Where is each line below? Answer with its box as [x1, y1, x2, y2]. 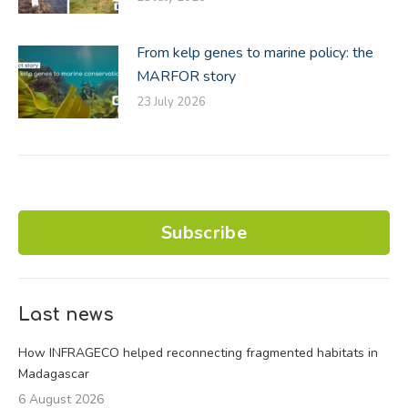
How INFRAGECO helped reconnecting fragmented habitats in [18, 343, 378, 362]
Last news [18, 303, 114, 325]
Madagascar [18, 364, 89, 382]
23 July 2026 [137, 93, 206, 110]
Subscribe [161, 219, 247, 245]
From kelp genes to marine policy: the [137, 42, 373, 63]
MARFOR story [137, 66, 236, 87]
